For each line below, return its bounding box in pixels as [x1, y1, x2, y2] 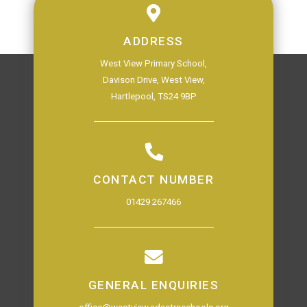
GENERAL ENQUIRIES [88, 278, 219, 292]
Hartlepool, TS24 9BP [110, 91, 197, 101]
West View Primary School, [100, 58, 207, 69]
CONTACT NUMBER [93, 173, 214, 186]
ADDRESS [123, 34, 184, 48]
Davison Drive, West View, [102, 75, 205, 85]
